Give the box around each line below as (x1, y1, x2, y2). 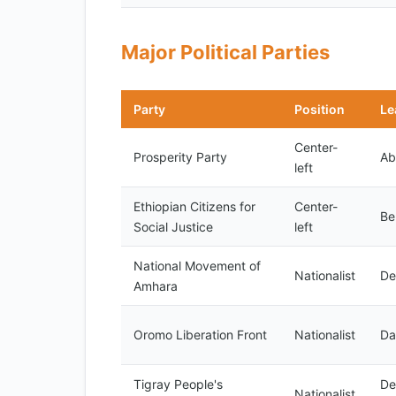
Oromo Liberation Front (133, 327, 267, 342)
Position (294, 102, 345, 117)
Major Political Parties (121, 41, 330, 64)
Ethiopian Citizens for (133, 199, 255, 214)
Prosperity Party (133, 149, 227, 164)
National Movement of (133, 258, 261, 273)
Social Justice (133, 219, 213, 234)
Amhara (133, 278, 178, 293)
